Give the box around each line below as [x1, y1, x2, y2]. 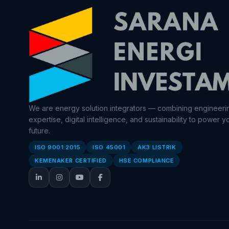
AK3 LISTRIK [138, 144, 176, 151]
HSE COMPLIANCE [119, 157, 174, 165]
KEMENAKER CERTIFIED [35, 157, 107, 165]
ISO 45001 [93, 144, 126, 151]
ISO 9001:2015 [35, 144, 81, 151]
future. [29, 126, 50, 135]
